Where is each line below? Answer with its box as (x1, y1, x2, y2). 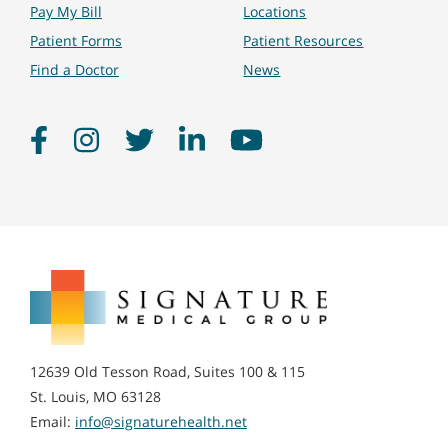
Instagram (98, 127, 167, 147)
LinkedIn (203, 127, 261, 147)
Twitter (152, 127, 200, 147)
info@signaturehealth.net (75, 412, 247, 432)
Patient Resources (243, 31, 364, 51)
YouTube (261, 127, 321, 147)
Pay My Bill (30, 2, 102, 22)
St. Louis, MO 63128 (30, 387, 161, 407)
